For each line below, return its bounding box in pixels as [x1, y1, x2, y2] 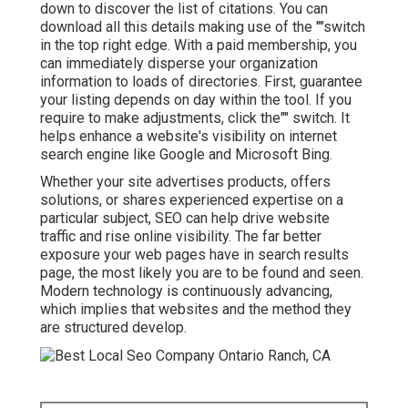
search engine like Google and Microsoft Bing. [40, 145, 332, 163]
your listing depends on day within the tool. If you [40, 90, 352, 108]
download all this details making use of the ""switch [40, 17, 365, 36]
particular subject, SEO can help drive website [40, 209, 330, 227]
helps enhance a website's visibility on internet [40, 127, 337, 145]
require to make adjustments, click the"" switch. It [40, 108, 350, 127]
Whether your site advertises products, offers [40, 172, 331, 190]
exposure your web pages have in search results [40, 245, 349, 263]
